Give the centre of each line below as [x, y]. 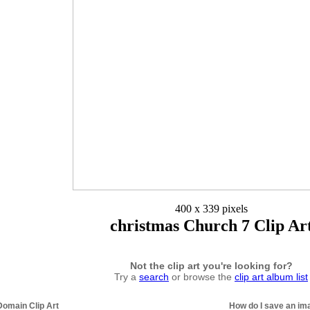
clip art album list [271, 276]
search [154, 276]
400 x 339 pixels [211, 209]
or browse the [202, 276]
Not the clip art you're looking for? [211, 265]
